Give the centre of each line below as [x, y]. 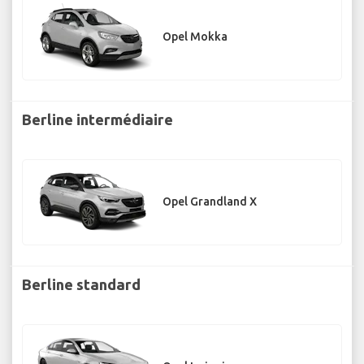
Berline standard [81, 284]
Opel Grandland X [210, 202]
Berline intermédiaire [97, 119]
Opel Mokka [195, 37]
